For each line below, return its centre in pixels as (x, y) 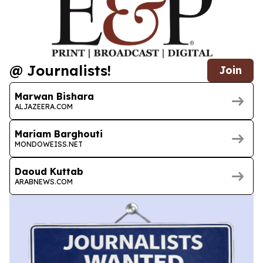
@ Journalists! (60, 71)
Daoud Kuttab (49, 171)
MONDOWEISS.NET (49, 144)
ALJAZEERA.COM (44, 106)
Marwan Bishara (54, 96)
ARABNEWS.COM (44, 181)
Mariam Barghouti (59, 134)
